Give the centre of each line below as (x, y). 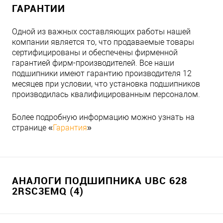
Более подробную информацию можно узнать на (103, 117)
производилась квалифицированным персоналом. (106, 95)
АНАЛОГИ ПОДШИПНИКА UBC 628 (100, 181)
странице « (32, 128)
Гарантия (70, 128)
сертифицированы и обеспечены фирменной (95, 53)
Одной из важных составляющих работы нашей (101, 32)
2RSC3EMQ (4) (48, 191)
